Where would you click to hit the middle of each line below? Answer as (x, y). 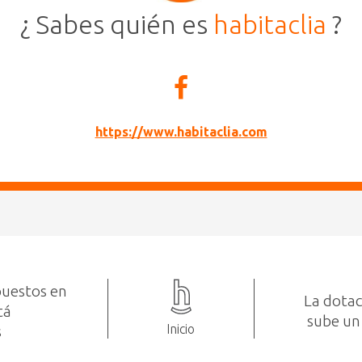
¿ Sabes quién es (117, 24)
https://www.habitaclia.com (181, 131)
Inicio (181, 328)
